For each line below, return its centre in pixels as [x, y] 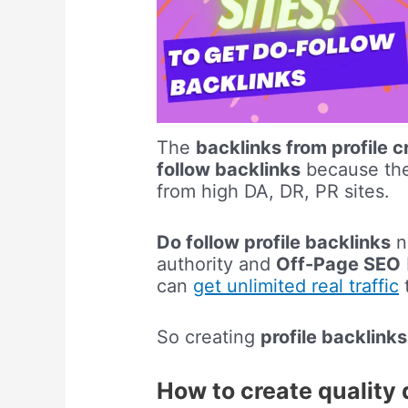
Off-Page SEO [339, 265]
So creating [209, 337]
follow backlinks [229, 170]
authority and [217, 265]
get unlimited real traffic [296, 286]
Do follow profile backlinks [274, 243]
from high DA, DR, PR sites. [274, 192]
